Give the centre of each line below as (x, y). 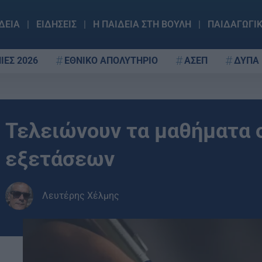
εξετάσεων (60, 159)
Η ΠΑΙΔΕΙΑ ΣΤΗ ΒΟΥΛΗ (142, 24)
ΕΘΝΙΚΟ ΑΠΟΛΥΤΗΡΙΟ (111, 60)
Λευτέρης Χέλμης (81, 196)
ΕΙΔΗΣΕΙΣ (56, 24)
